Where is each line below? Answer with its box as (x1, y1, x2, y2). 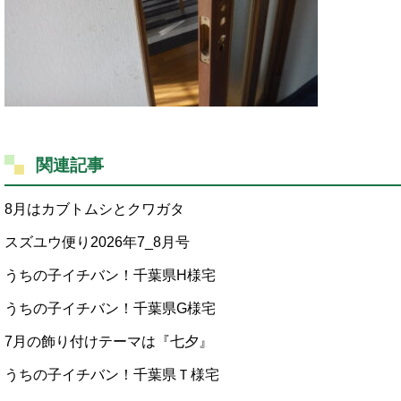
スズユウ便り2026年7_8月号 (4, 235, 190, 251)
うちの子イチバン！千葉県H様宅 (4, 268, 216, 284)
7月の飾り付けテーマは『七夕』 (4, 334, 213, 350)
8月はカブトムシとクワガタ (4, 201, 184, 218)
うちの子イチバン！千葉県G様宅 (4, 301, 216, 317)
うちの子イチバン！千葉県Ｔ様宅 (4, 367, 219, 383)
